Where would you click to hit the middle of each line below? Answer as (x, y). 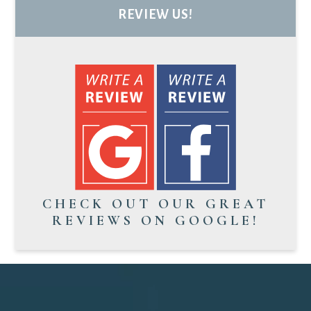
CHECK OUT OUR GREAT (155, 204)
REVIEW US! (155, 15)
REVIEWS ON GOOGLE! (155, 221)
